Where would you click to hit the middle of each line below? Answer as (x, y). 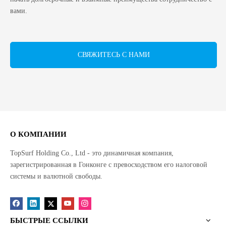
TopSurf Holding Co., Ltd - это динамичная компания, (92, 153)
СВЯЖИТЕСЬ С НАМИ (114, 55)
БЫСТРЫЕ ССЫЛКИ (49, 221)
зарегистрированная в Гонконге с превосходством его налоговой (109, 165)
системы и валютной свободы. (56, 176)
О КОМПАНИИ (38, 134)
